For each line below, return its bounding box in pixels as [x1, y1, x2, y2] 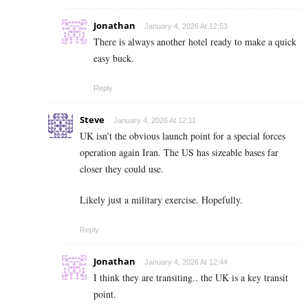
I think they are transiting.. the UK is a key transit [93, 271, 288, 285]
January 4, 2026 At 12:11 [113, 116, 196, 125]
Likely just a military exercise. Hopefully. [80, 193, 243, 207]
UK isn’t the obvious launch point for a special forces [80, 129, 285, 143]
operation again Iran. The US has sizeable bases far [80, 146, 278, 159]
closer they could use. [80, 162, 164, 176]
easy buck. [93, 52, 134, 65]
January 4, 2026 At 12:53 [144, 22, 228, 31]
